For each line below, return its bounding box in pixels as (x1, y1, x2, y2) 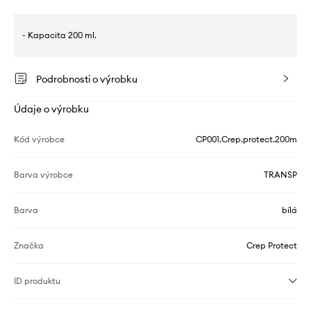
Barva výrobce (14, 169, 73, 180)
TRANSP (264, 169, 297, 180)
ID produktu (14, 276, 60, 287)
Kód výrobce (14, 134, 65, 145)
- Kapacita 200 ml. (22, 30, 96, 41)
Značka (14, 240, 44, 251)
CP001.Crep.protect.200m (196, 134, 297, 145)
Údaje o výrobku (14, 103, 89, 116)
